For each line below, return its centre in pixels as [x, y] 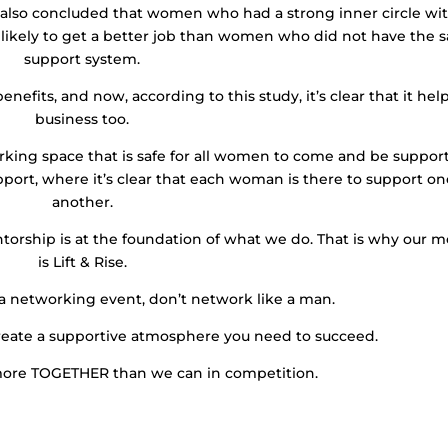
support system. [82, 58]
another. [82, 201]
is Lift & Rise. [82, 261]
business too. [82, 118]
